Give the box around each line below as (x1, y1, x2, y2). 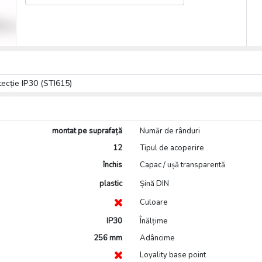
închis (102, 159, 122, 170)
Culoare (139, 196, 168, 208)
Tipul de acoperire (139, 142, 204, 153)
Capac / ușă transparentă (139, 159, 225, 170)
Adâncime (139, 232, 175, 243)
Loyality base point (139, 249, 206, 260)
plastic (99, 178, 122, 189)
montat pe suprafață (51, 125, 122, 136)
